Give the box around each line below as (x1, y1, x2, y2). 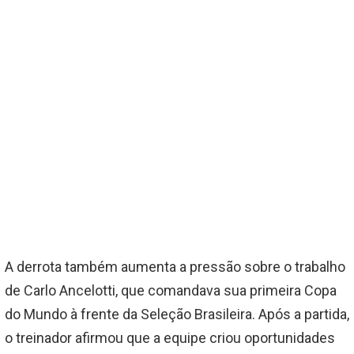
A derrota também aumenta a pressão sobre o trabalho (5, 258, 345, 276)
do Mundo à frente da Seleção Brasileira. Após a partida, (5, 306, 349, 323)
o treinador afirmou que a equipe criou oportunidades (5, 330, 335, 347)
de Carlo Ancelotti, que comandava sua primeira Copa (5, 282, 337, 299)
